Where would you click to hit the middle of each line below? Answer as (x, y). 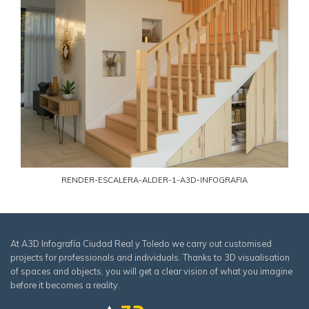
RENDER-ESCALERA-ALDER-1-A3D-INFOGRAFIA (154, 180)
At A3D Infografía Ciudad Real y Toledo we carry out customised (141, 243)
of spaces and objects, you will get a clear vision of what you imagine (151, 271)
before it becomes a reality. (65, 285)
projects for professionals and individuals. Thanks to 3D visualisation (150, 257)
